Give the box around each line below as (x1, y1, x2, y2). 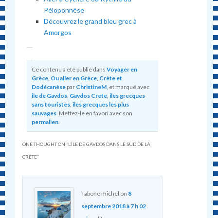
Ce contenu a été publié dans (32, 66, 107, 73)
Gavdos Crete (70, 92, 108, 100)
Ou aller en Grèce (51, 74, 97, 82)
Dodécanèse (32, 83, 66, 91)
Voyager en (107, 66, 138, 73)
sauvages (32, 109, 57, 117)
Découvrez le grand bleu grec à (44, 17, 137, 26)
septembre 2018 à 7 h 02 (81, 202, 146, 210)
